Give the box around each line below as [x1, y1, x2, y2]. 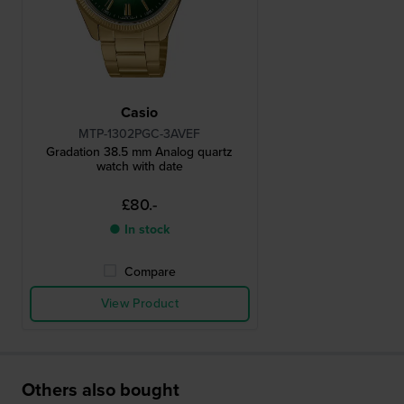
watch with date [96, 157, 183, 177]
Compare [124, 262, 177, 282]
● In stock [109, 220, 170, 240]
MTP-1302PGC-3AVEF [78, 124, 201, 144]
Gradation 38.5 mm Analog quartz [46, 142, 234, 162]
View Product [100, 294, 179, 314]
